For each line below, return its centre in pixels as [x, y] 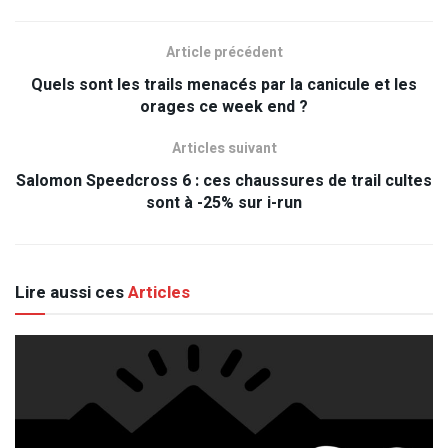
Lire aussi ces [69, 293]
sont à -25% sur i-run [224, 203]
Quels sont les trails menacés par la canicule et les [224, 85]
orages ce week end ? [224, 107]
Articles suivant [224, 149]
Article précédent [224, 53]
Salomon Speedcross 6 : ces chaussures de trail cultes [224, 181]
